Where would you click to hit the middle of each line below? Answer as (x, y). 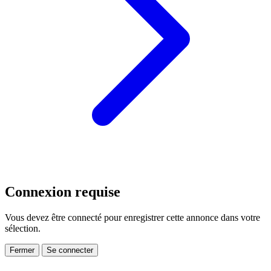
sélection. (23, 229)
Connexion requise (63, 192)
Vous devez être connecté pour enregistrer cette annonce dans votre (132, 218)
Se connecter (70, 250)
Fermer (22, 250)
